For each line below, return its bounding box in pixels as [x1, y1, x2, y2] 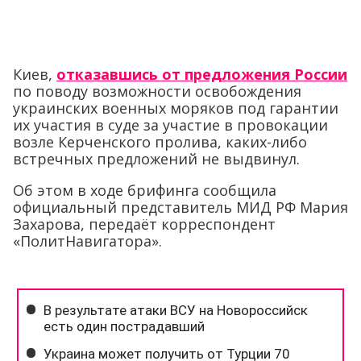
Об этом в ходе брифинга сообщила [13, 180, 276, 201]
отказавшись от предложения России [56, 64, 347, 85]
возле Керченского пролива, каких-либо [13, 132, 307, 152]
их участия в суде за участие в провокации [13, 115, 328, 135]
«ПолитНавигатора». [13, 231, 162, 251]
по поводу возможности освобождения [13, 81, 301, 102]
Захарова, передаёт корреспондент [13, 214, 276, 234]
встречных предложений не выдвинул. [13, 149, 300, 169]
